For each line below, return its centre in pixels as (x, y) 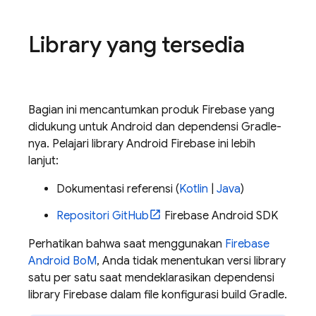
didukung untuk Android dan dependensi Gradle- (155, 127)
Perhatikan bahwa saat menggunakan (127, 244)
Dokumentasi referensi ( (118, 189)
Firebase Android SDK (220, 216)
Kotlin (194, 189)
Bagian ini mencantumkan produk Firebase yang (151, 110)
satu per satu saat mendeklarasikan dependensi (151, 278)
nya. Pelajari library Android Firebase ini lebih (142, 144)
